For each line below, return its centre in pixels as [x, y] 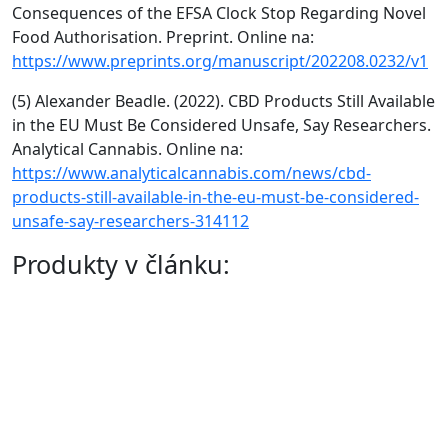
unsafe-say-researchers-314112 [130, 220]
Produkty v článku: [121, 263]
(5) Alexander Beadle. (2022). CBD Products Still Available [223, 100]
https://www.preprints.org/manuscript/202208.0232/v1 [220, 60]
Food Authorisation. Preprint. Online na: [163, 36]
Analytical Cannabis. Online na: [127, 148]
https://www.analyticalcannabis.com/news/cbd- [191, 172]
